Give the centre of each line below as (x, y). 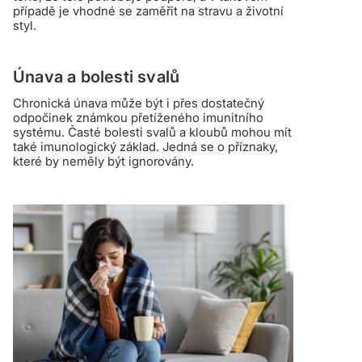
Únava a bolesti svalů (97, 77)
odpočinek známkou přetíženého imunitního (138, 118)
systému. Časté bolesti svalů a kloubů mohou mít (152, 132)
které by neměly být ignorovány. (103, 161)
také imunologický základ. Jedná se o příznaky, (145, 147)
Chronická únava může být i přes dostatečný (139, 103)
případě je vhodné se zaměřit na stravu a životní (148, 11)
